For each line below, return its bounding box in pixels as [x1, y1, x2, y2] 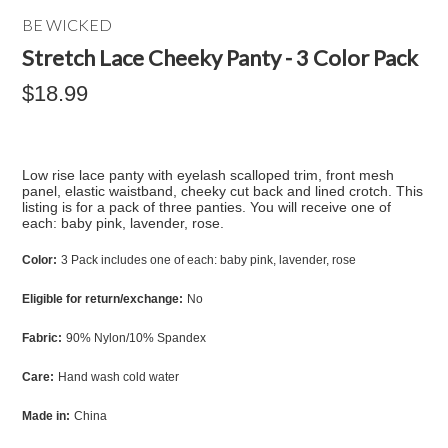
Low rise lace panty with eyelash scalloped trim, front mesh [22, 167, 395, 183]
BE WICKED [22, 15, 113, 34]
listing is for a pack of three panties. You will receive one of [22, 199, 392, 215]
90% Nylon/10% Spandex [66, 331, 207, 345]
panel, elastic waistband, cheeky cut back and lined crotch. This [22, 183, 424, 199]
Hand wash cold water [58, 370, 180, 384]
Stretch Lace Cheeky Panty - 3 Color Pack [22, 44, 419, 71]
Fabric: [22, 331, 63, 345]
